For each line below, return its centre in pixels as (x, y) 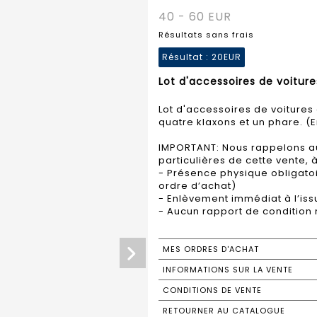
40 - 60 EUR (195, 16)
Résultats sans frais (206, 34)
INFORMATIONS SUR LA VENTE (228, 269)
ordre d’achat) (197, 185)
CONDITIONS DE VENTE (212, 290)
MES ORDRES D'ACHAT (211, 249)
